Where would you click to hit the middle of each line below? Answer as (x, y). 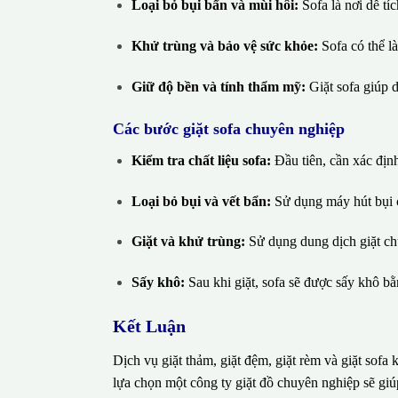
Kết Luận (149, 326)
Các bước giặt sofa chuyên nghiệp (229, 128)
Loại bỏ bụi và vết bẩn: (201, 201)
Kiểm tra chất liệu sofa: (201, 160)
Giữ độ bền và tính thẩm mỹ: (218, 86)
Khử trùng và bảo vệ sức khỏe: (224, 46)
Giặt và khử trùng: (188, 242)
